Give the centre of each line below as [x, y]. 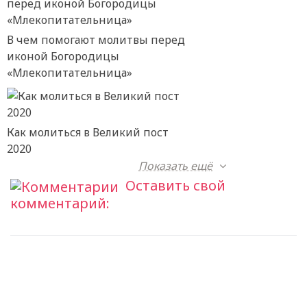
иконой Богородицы [63, 57]
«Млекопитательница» [70, 73]
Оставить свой [175, 186]
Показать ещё [176, 166]
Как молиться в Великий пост [88, 133]
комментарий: [60, 203]
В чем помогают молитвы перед [96, 40]
